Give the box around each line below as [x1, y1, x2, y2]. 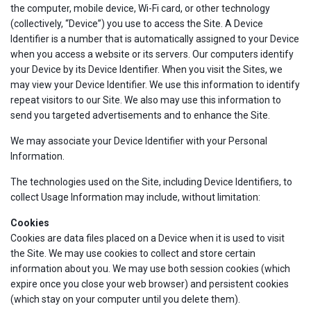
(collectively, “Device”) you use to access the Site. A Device [10, 18, 263, 29]
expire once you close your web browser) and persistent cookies [10, 278, 289, 289]
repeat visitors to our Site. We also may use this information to [10, 94, 281, 106]
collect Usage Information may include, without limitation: [10, 192, 260, 203]
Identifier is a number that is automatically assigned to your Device [10, 33, 299, 44]
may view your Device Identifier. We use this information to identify [10, 79, 300, 90]
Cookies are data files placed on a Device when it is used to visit [10, 233, 285, 244]
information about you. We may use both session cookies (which [10, 263, 290, 274]
